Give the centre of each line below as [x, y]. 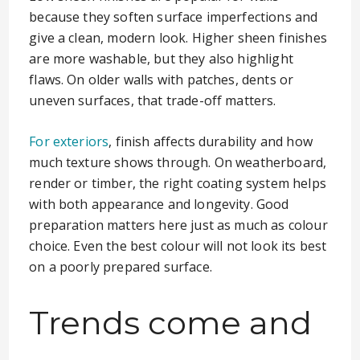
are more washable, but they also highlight [161, 59]
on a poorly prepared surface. [121, 267]
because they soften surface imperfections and [174, 17]
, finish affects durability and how [211, 141]
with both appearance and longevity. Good [159, 204]
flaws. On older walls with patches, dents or [162, 80]
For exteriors [69, 141]
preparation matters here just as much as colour [178, 225]
